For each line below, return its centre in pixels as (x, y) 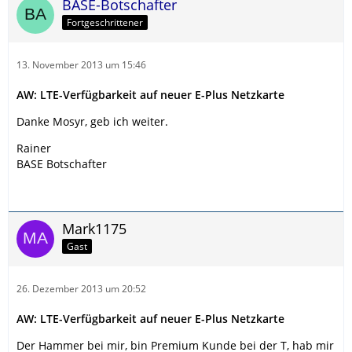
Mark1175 (94, 228)
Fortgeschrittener (105, 23)
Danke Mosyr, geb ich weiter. (92, 121)
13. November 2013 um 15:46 (81, 64)
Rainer (34, 148)
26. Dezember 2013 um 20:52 (81, 288)
